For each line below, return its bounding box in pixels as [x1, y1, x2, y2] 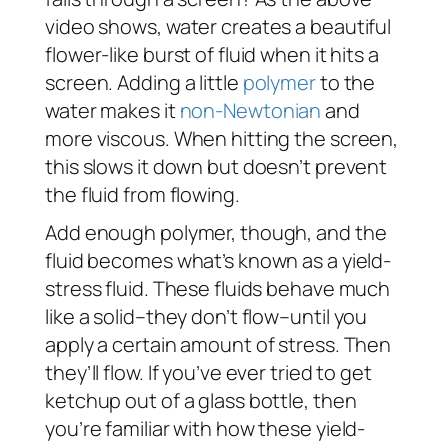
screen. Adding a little [45, 68, 243, 96]
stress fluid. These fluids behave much [45, 274, 391, 302]
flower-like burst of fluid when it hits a [45, 40, 379, 68]
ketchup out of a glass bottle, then [45, 386, 357, 414]
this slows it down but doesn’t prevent [45, 152, 388, 180]
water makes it [45, 96, 180, 124]
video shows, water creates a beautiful [45, 12, 392, 40]
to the [315, 68, 376, 96]
